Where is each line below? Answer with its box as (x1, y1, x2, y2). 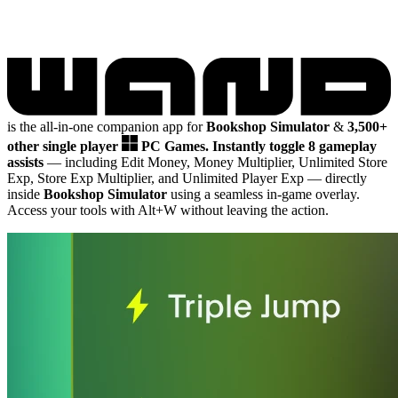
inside (7, 186, 44, 202)
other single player (7, 138, 122, 154)
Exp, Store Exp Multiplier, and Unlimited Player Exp (7, 170, 307, 186)
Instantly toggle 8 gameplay (212, 138, 377, 154)
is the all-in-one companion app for (7, 118, 206, 134)
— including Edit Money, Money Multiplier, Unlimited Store (44, 154, 387, 170)
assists (7, 154, 44, 170)
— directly (307, 170, 367, 186)
